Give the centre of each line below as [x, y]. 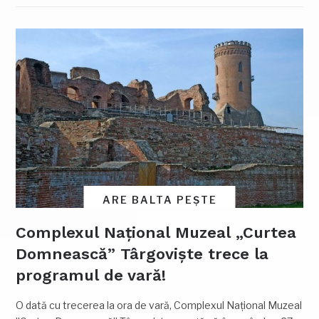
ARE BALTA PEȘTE [159, 200]
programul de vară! [91, 276]
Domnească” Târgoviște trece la [142, 254]
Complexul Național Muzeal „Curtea [156, 233]
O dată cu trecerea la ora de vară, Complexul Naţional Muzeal [159, 305]
